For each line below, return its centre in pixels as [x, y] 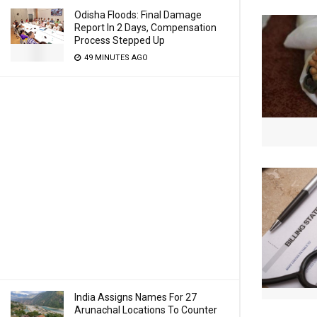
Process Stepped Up [120, 40]
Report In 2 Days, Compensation [145, 28]
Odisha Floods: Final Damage [138, 15]
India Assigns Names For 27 [136, 297]
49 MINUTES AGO [115, 58]
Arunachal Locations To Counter [146, 310]
